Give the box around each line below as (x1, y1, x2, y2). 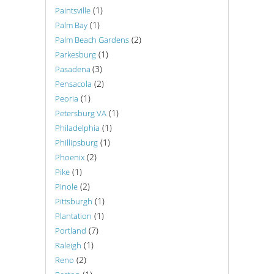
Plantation (55, 210, 92, 221)
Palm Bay (55, 20, 87, 31)
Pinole (55, 181, 78, 192)
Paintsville (55, 5, 91, 16)
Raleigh (55, 240, 81, 251)
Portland (55, 225, 86, 236)
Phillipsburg (55, 137, 98, 148)
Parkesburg (55, 49, 96, 60)
